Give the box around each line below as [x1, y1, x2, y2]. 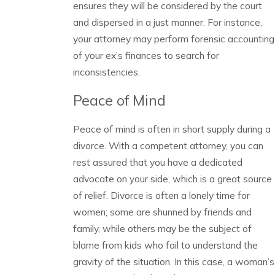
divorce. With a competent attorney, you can [72, 139, 263, 152]
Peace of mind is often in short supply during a [72, 122, 271, 135]
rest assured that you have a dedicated [72, 155, 242, 168]
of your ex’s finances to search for [72, 48, 219, 61]
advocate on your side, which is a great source [72, 172, 272, 185]
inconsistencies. [72, 65, 140, 78]
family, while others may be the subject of [72, 222, 252, 234]
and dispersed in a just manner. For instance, [72, 15, 262, 28]
